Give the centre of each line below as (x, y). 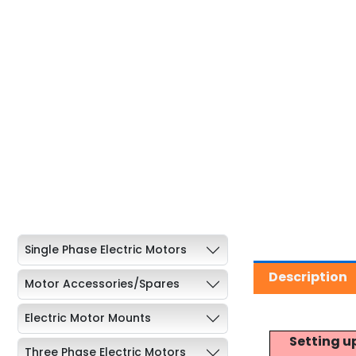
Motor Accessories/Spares (102, 284)
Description (308, 277)
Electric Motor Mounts (88, 318)
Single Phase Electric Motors (106, 250)
